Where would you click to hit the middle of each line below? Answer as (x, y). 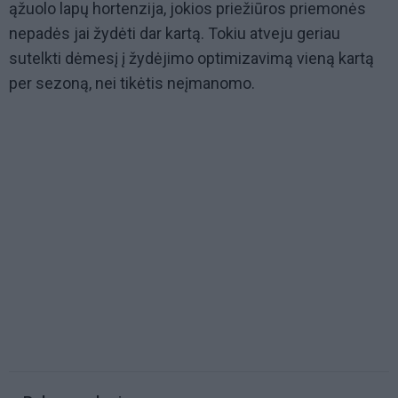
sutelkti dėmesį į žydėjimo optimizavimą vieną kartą (191, 59)
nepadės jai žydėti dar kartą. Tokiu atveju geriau (175, 34)
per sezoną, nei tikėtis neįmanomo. (132, 84)
